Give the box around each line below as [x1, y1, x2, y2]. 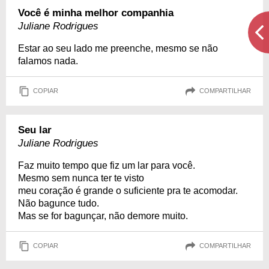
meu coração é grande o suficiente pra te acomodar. [18, 185, 238, 196]
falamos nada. [18, 55, 78, 66]
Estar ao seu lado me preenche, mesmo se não [18, 43, 218, 53]
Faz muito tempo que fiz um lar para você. [18, 160, 195, 171]
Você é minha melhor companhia [18, 7, 174, 19]
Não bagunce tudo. [18, 198, 99, 208]
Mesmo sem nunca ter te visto [18, 172, 144, 183]
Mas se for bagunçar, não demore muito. [18, 210, 188, 221]
